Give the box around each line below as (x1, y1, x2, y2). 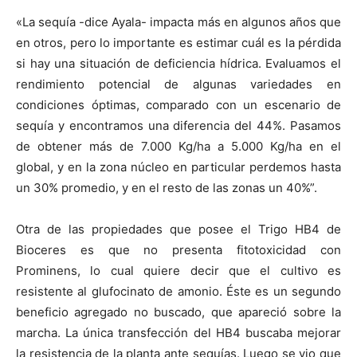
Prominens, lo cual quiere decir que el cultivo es (16, 262, 341, 278)
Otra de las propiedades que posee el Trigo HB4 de (16, 221, 341, 237)
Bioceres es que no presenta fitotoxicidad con (16, 241, 341, 257)
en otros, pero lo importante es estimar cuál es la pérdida (16, 34, 341, 50)
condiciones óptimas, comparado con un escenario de (16, 96, 341, 112)
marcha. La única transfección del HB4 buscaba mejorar (16, 324, 341, 340)
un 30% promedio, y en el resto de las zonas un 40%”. (16, 179, 317, 195)
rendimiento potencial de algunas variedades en (16, 76, 341, 92)
